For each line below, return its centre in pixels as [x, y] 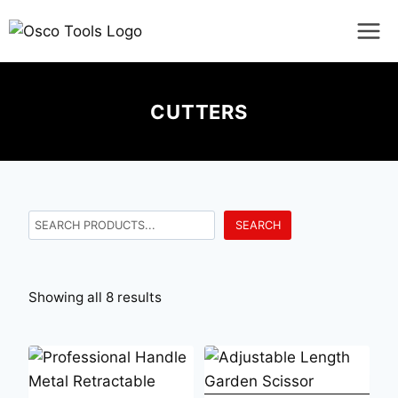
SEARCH [258, 226]
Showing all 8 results [95, 297]
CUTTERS [199, 111]
